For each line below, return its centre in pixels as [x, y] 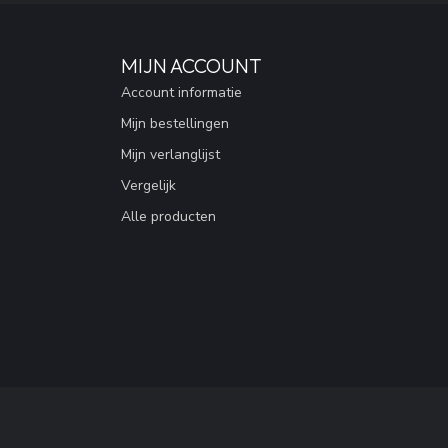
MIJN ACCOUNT [191, 65]
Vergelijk [148, 185]
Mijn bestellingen [175, 123]
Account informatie [181, 92]
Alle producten [168, 216]
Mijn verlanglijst [170, 154]
